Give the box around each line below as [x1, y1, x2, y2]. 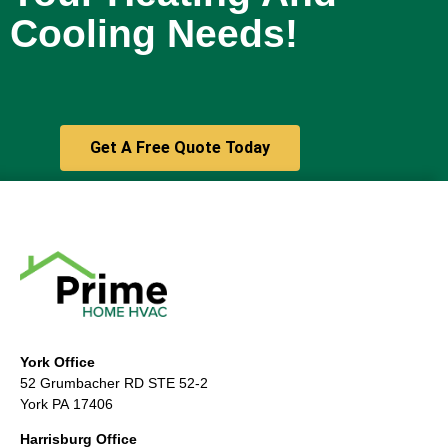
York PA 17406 [20, 396, 113, 413]
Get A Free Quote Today [90, 138, 270, 158]
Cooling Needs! [10, 12, 298, 56]
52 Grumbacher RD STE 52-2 [20, 375, 208, 392]
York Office [20, 354, 95, 371]
